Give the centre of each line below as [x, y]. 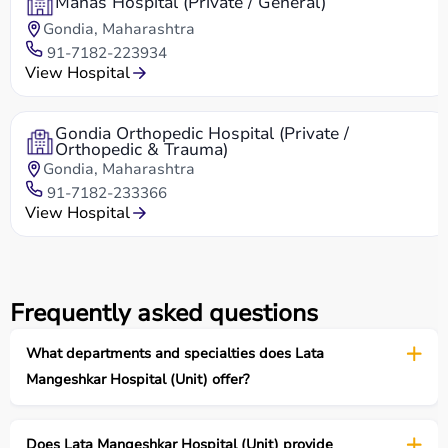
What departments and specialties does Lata [175, 353]
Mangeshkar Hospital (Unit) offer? [137, 379]
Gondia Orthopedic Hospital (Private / [202, 133]
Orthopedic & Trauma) [141, 149]
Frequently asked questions [164, 313]
